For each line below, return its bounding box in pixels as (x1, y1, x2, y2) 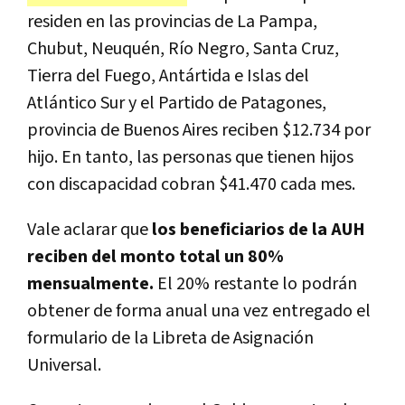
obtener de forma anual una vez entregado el (27, 299, 371, 324)
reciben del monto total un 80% (27, 245, 284, 269)
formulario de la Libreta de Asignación (27, 326, 314, 351)
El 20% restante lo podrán (154, 272, 357, 297)
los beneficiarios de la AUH (148, 218, 365, 242)
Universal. (27, 353, 101, 378)
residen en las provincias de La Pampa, (27, 10, 317, 34)
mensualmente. (27, 272, 154, 297)
